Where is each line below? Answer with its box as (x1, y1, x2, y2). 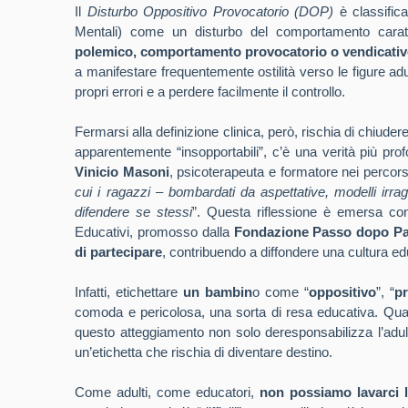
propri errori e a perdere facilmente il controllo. (75, 84, 346, 99)
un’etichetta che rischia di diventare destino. (75, 344, 333, 360)
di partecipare (75, 244, 163, 260)
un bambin (183, 284, 253, 300)
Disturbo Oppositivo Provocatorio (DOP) (87, 4, 334, 19)
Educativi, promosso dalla (75, 224, 234, 240)
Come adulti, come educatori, (75, 384, 260, 400)
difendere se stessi (75, 204, 193, 219)
